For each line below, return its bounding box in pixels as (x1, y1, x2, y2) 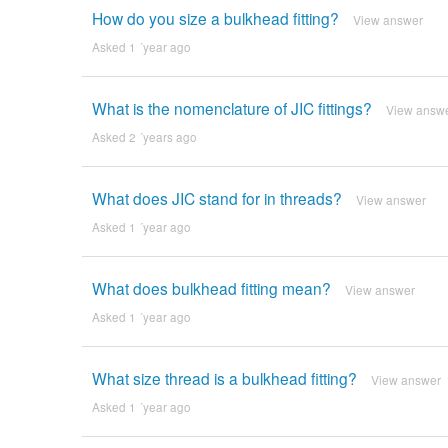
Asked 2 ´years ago (91, 129, 197, 145)
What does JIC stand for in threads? (91, 186, 342, 209)
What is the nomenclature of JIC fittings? (91, 97, 372, 119)
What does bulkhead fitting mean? (91, 276, 331, 299)
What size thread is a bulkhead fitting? (91, 366, 357, 389)
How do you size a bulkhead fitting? (91, 7, 339, 30)
